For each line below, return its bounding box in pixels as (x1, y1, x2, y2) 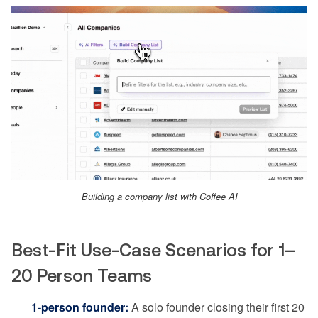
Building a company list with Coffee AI (81, 190, 238, 204)
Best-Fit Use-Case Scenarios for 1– (11, 240, 295, 261)
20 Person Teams (11, 265, 152, 286)
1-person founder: (31, 299, 128, 316)
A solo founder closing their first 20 (128, 299, 305, 316)
